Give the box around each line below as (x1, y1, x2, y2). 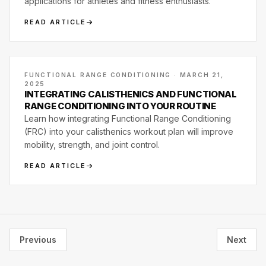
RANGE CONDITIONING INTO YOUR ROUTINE (24, 100, 216, 112)
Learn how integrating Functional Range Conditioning (24, 113, 231, 123)
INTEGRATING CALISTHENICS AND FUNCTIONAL (24, 88, 237, 100)
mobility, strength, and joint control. (24, 140, 160, 150)
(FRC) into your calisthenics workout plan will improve (24, 126, 233, 137)
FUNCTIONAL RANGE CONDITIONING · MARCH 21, (24, 71, 224, 78)
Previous (20, 235, 56, 245)
